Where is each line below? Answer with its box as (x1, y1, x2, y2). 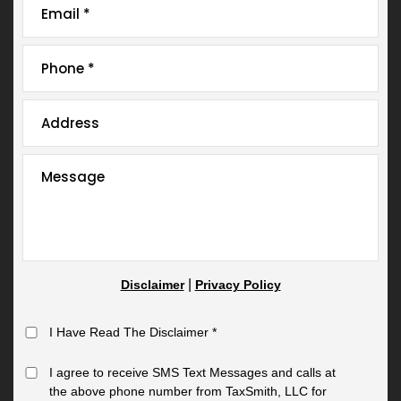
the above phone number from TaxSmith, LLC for (49, 383, 327, 398)
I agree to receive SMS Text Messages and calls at (49, 364, 336, 380)
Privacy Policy (194, 277, 281, 292)
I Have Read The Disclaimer (49, 324, 212, 339)
